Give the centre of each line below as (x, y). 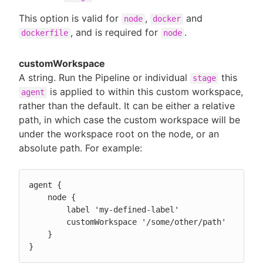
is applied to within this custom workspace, (145, 91)
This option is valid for (70, 18)
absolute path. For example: (80, 148)
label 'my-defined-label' (48, 209)
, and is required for (116, 33)
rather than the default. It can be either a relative (127, 105)
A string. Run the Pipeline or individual (104, 77)
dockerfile (45, 33)
